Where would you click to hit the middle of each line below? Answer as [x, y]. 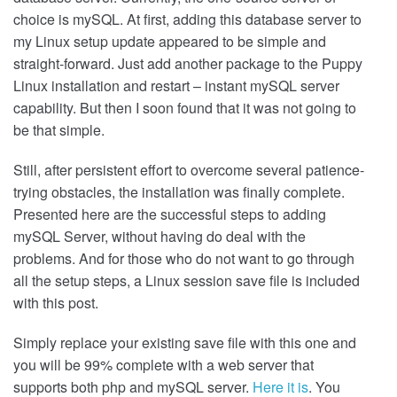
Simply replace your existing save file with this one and [185, 343]
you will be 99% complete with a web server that [163, 365]
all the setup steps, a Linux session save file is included [187, 281]
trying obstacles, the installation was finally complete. [179, 192]
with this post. [56, 303]
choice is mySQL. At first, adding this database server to [187, 19]
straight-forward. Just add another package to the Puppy [188, 64]
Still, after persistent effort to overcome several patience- [189, 170]
